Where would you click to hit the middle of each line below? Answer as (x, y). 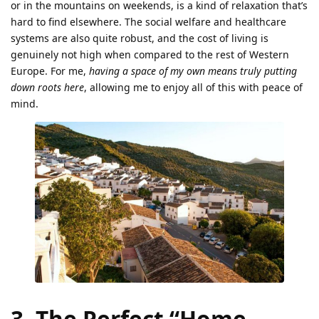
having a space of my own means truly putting (193, 70)
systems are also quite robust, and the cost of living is (140, 38)
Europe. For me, (50, 70)
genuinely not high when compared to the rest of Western (150, 54)
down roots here (47, 87)
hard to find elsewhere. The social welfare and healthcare (148, 21)
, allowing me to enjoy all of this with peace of (193, 87)
